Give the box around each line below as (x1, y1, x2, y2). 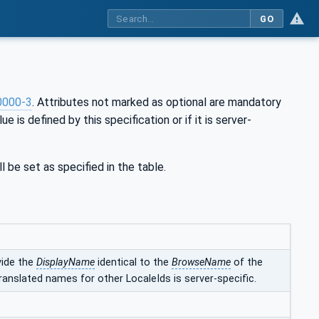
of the (231, 256, 263, 268)
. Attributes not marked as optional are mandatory (32, 95, 281, 109)
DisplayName (36, 256, 95, 268)
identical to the (95, 256, 172, 268)
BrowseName (172, 256, 231, 268)
